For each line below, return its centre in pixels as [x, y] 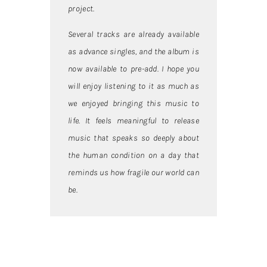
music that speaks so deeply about [133, 138]
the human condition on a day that [133, 156]
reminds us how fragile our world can [133, 173]
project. [81, 8]
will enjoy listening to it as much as [133, 86]
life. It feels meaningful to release [133, 121]
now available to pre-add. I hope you [133, 69]
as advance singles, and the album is [133, 52]
